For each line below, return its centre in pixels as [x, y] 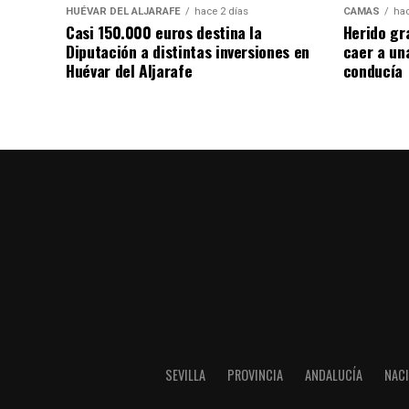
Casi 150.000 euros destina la [164, 32]
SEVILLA [185, 375]
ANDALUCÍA [333, 375]
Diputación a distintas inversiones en [188, 52]
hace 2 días [221, 12]
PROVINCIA [255, 375]
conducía [372, 71]
